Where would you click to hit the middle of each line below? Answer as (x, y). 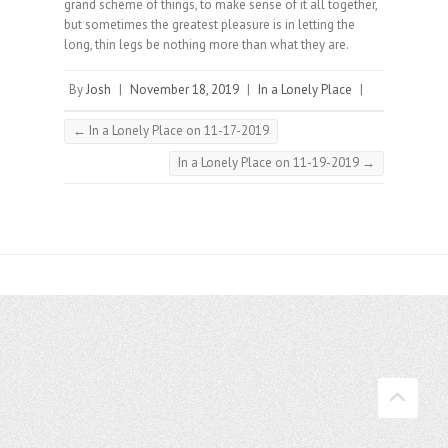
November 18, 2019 (184, 89)
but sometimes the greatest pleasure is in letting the (209, 24)
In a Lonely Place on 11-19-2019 (270, 162)
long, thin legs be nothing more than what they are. (206, 44)
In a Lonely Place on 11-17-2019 (177, 130)
